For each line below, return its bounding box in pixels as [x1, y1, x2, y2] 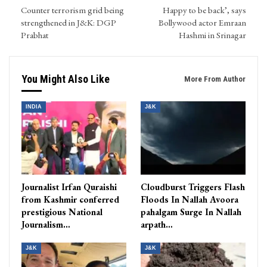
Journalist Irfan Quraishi [21, 181, 117, 193]
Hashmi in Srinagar [179, 29, 246, 41]
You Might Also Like [21, 72, 110, 85]
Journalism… [21, 219, 70, 231]
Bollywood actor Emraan [159, 16, 246, 28]
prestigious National [21, 206, 103, 218]
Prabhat [21, 29, 48, 41]
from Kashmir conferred [21, 194, 119, 206]
